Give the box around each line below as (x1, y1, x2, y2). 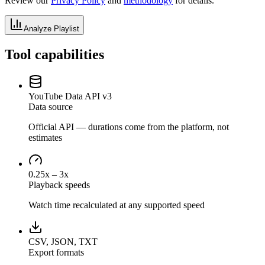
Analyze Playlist (24, 24, 79, 33)
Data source (28, 101, 73, 112)
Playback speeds (28, 179, 90, 190)
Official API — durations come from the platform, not (28, 121, 229, 132)
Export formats (28, 247, 84, 257)
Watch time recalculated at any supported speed (28, 199, 205, 210)
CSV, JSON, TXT (28, 236, 98, 247)
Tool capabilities (5, 46, 104, 62)
